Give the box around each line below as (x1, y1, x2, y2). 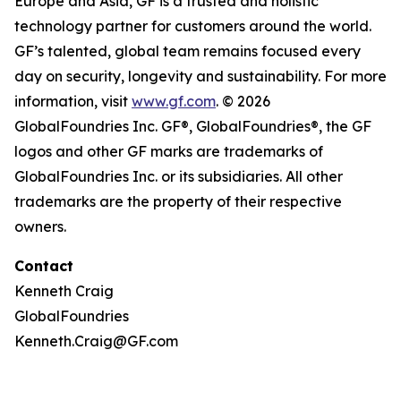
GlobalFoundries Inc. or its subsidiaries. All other (14, 167, 343, 185)
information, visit (14, 92, 132, 110)
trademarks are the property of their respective (14, 192, 342, 210)
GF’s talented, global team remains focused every (14, 42, 361, 60)
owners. (14, 218, 66, 235)
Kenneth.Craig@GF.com (14, 332, 178, 350)
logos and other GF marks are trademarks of (14, 142, 323, 160)
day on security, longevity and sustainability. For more (14, 67, 387, 85)
